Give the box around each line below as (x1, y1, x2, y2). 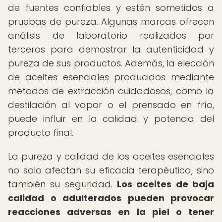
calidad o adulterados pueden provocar (8, 192, 214, 204)
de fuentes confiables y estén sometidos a (8, 1, 214, 14)
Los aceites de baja (117, 178, 214, 190)
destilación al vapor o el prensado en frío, (8, 99, 214, 111)
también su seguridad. (8, 178, 117, 190)
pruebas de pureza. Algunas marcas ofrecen (8, 15, 214, 28)
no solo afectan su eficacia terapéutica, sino (8, 164, 214, 176)
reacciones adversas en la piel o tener (8, 206, 214, 218)
